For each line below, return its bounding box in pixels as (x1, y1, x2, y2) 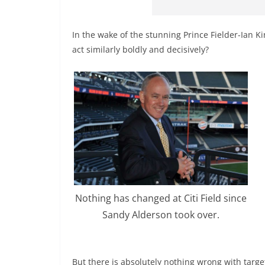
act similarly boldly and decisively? (72, 44, 209, 56)
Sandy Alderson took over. (102, 208, 219, 221)
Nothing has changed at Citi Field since (75, 191, 247, 205)
